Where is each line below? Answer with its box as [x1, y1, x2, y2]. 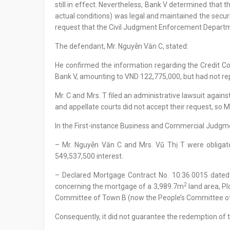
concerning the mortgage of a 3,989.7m [55, 182, 184, 190]
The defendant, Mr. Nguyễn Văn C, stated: [55, 42, 188, 50]
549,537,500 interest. [55, 152, 123, 160]
